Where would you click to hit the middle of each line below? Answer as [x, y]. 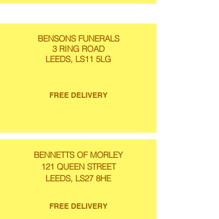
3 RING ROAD [78, 49]
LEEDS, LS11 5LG [78, 59]
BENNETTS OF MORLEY [78, 155]
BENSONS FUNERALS [78, 38]
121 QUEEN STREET [78, 166]
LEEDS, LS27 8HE [78, 178]
